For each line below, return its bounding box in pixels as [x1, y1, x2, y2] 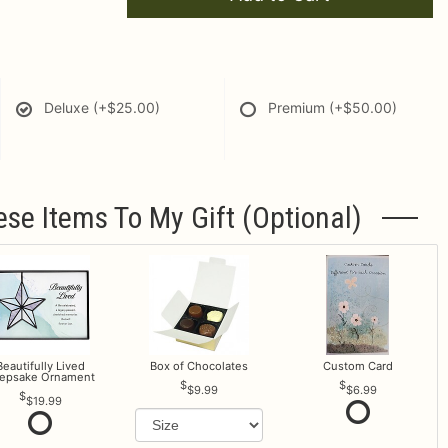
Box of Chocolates [149, 358, 248, 373]
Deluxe [44, 99, 93, 116]
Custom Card [322, 358, 393, 373]
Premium [268, 99, 329, 116]
